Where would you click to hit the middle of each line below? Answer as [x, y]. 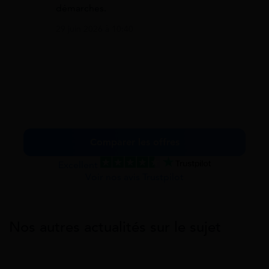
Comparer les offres [134, 143]
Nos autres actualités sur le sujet [115, 227]
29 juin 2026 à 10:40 [95, 29]
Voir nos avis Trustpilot [134, 177]
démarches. [81, 9]
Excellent [79, 165]
